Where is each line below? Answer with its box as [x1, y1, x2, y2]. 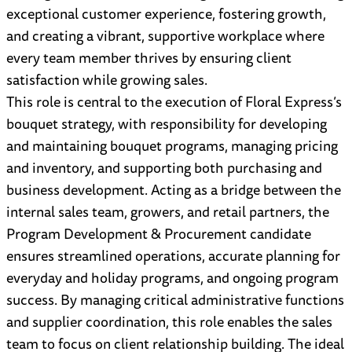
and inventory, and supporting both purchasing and [6, 156, 322, 179]
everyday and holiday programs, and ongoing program [6, 266, 339, 289]
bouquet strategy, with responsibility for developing [6, 112, 327, 135]
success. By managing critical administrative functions [6, 288, 344, 311]
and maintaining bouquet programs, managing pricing [6, 134, 338, 157]
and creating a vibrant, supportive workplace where [6, 24, 324, 47]
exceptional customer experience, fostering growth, [6, 2, 326, 25]
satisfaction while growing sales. [6, 68, 207, 91]
